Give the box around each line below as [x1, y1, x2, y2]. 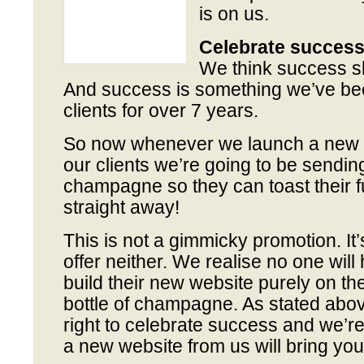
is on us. [198, 3, 269, 24]
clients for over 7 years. [63, 100, 258, 121]
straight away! [63, 197, 180, 218]
